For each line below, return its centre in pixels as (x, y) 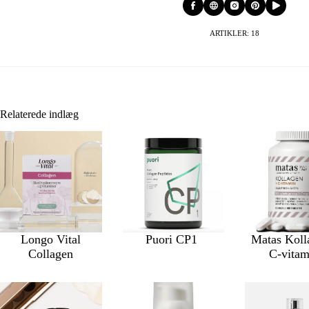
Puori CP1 (173, 240)
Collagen (51, 254)
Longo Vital (51, 240)
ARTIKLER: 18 (235, 33)
